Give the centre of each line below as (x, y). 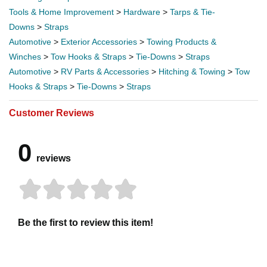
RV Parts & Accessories (105, 71)
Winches (25, 56)
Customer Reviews (52, 113)
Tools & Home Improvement (61, 12)
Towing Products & (181, 41)
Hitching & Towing (192, 71)
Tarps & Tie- (193, 12)
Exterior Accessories (99, 41)
